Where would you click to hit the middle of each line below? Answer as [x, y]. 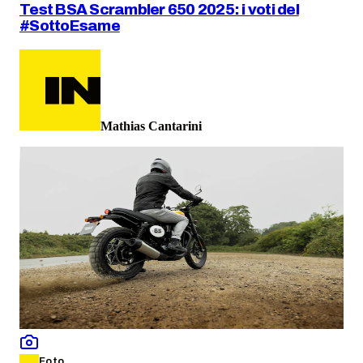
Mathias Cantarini [151, 126]
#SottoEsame [70, 26]
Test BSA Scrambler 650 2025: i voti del [159, 10]
